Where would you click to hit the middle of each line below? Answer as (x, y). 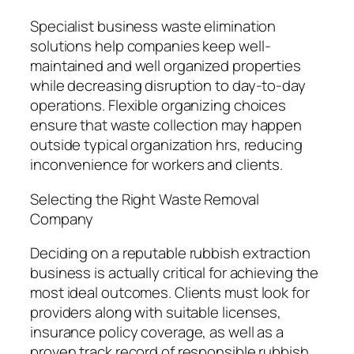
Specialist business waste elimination (153, 26)
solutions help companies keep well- (151, 46)
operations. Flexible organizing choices (158, 105)
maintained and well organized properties (166, 66)
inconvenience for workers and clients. (157, 165)
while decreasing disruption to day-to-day (168, 86)
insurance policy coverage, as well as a (157, 332)
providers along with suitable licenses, (156, 313)
